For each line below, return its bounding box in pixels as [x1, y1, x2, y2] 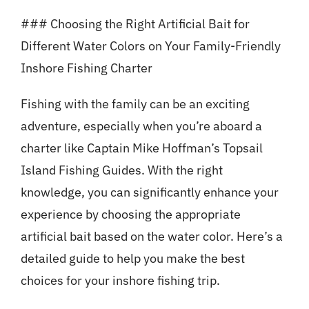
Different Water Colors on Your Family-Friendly [20, 38, 281, 54]
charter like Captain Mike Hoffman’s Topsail [20, 140, 263, 157]
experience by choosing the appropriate [20, 206, 241, 223]
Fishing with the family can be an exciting [20, 96, 250, 112]
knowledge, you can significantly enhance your [20, 184, 279, 201]
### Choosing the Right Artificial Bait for [20, 16, 250, 32]
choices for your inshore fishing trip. [20, 272, 220, 289]
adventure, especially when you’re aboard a [20, 118, 262, 134]
